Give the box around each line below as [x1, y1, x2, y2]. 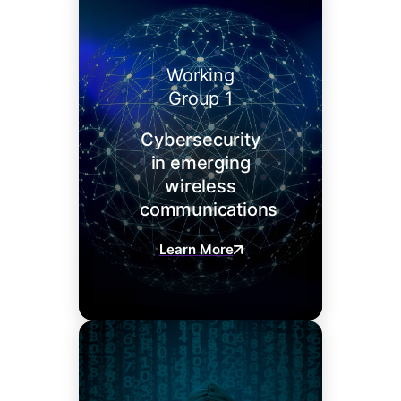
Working [166, 64, 235, 87]
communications [140, 199, 278, 221]
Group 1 [168, 88, 233, 110]
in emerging [150, 152, 251, 175]
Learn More [158, 241, 234, 259]
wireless [165, 175, 236, 198]
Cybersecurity [141, 129, 260, 151]
